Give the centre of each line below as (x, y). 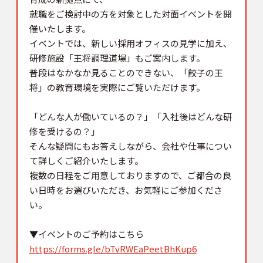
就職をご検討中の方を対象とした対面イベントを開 (130, 14)
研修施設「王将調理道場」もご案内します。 (117, 58)
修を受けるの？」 (64, 131)
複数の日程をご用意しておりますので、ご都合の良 (130, 175)
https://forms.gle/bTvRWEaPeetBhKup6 (113, 248)
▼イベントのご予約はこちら (86, 234)
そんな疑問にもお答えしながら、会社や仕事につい (130, 146)
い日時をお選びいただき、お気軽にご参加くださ (126, 190)
